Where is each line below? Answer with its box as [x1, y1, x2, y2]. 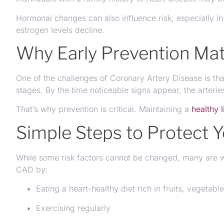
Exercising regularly [36, 202, 110, 213]
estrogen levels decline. [16, 24, 104, 35]
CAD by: [16, 164, 48, 174]
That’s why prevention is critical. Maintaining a [16, 104, 191, 114]
